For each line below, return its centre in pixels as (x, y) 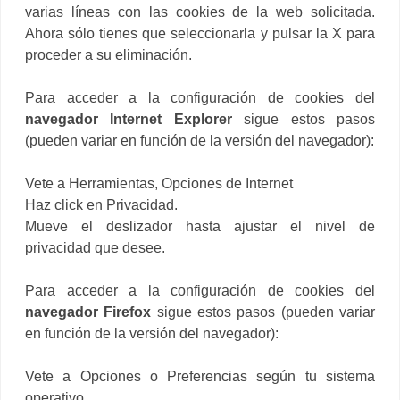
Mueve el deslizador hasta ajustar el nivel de (200, 226)
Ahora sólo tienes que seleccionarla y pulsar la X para (200, 33)
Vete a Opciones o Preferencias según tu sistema (200, 376)
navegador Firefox (88, 312)
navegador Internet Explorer (135, 119)
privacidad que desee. (95, 247)
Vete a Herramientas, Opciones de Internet (159, 183)
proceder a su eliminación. (108, 54)
